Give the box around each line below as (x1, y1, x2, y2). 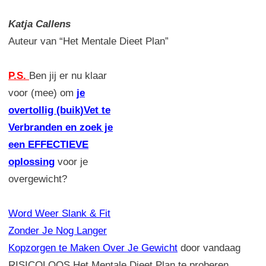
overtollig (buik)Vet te (8, 104, 110, 116)
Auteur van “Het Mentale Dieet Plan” (8, 35, 169, 47)
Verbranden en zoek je (8, 121, 113, 133)
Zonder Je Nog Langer (8, 224, 107, 236)
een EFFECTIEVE (8, 138, 88, 150)
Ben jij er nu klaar (29, 69, 107, 81)
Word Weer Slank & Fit (8, 207, 110, 219)
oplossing (8, 156, 55, 167)
